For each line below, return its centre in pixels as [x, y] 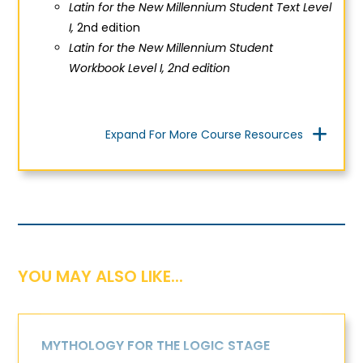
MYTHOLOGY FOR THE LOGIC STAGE [156, 346]
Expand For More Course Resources [204, 134]
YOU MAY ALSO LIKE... [101, 277]
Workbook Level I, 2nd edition [149, 68]
